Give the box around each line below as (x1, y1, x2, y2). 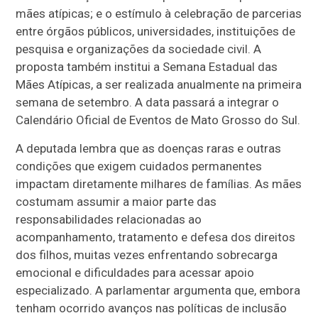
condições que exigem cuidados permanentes (16, 158, 263, 173)
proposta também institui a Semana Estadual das (16, 59, 278, 74)
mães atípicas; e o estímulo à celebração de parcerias (16, 6, 302, 21)
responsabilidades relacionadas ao (16, 212, 202, 226)
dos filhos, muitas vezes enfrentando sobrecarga (16, 247, 278, 262)
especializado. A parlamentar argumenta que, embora (16, 283, 301, 297)
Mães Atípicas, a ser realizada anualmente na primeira (16, 77, 302, 92)
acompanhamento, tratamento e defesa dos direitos (16, 229, 296, 244)
